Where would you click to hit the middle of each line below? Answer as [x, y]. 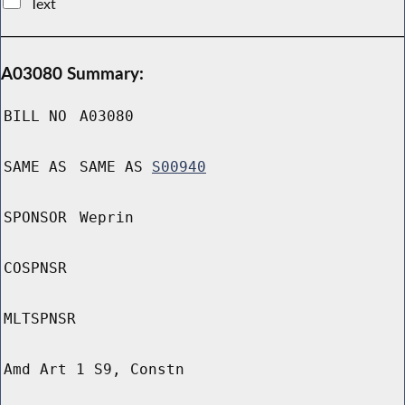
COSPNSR [35, 268]
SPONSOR [35, 218]
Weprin [107, 218]
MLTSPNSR [40, 319]
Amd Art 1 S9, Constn [94, 370]
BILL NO [35, 117]
